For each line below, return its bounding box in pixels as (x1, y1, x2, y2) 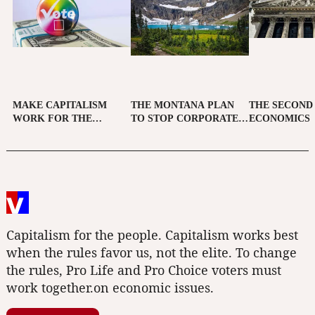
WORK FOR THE (13, 113, 92, 124)
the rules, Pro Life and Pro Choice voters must (6, 262, 281, 279)
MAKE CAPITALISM (13, 100, 107, 111)
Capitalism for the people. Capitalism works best (6, 226, 298, 244)
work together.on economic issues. (6, 279, 214, 297)
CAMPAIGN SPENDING (131, 127, 239, 138)
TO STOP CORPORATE (131, 113, 239, 124)
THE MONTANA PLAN (131, 100, 235, 111)
